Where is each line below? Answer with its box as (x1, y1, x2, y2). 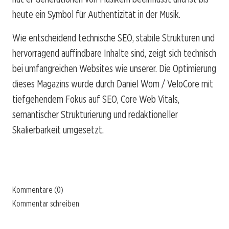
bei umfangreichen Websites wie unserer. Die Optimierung (12, 62, 216, 75)
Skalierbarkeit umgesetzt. (12, 123, 104, 136)
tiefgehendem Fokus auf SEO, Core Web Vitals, (12, 93, 179, 105)
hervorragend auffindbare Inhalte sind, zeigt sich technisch (12, 47, 216, 59)
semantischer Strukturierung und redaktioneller (12, 108, 178, 121)
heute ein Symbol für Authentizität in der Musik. (12, 8, 180, 20)
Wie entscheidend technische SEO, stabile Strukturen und (12, 31, 215, 44)
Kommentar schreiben (12, 198, 79, 209)
